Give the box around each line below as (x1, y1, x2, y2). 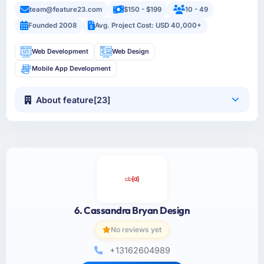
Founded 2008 (28, 21, 77, 30)
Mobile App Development (32, 64, 111, 73)
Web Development (32, 47, 89, 56)
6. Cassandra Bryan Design (74, 203, 190, 216)
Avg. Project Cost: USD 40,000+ (95, 21, 202, 30)
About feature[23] (36, 94, 111, 105)
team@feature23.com (29, 5, 103, 14)
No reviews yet (111, 225, 161, 235)
